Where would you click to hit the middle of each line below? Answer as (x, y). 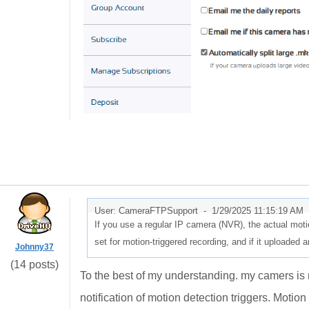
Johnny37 (34, 247)
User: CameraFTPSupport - (153, 211)
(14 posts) (34, 265)
